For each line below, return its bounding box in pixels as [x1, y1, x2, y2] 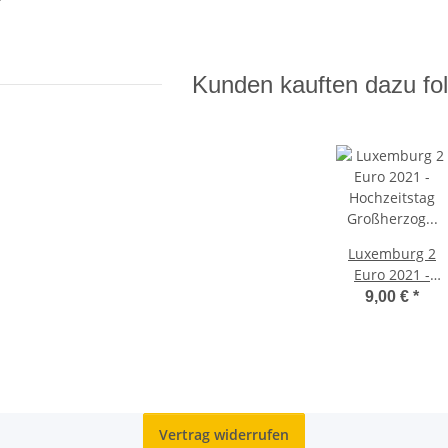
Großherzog [352, 306, 432, 326]
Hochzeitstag [349, 285, 435, 305]
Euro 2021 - [354, 264, 430, 284]
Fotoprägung [349, 348, 435, 368]
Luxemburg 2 [348, 243, 436, 263]
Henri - [369, 327, 415, 347]
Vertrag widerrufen [159, 424, 289, 444]
